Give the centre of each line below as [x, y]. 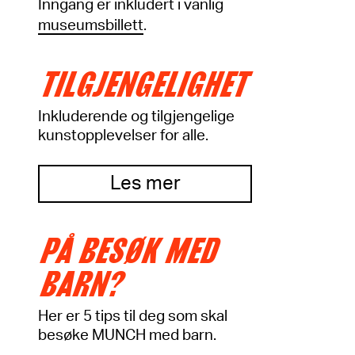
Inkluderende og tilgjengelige [136, 117]
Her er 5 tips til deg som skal [133, 317]
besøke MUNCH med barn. [127, 336]
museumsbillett [91, 26]
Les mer [145, 184]
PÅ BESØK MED [126, 251]
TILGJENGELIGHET [141, 84]
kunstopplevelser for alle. [123, 136]
